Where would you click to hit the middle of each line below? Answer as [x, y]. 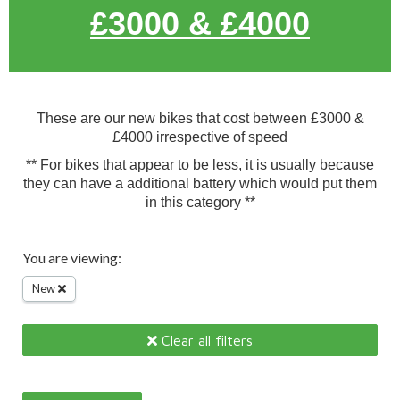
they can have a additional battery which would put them [200, 183]
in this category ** [200, 202]
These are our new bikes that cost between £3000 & [200, 118]
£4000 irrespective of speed [200, 137]
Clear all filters [205, 340]
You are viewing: [72, 258]
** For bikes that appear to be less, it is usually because [200, 165]
